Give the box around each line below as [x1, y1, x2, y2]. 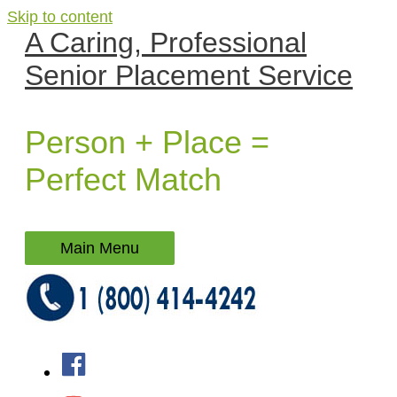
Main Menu [60, 237, 139, 257]
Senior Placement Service [25, 59, 353, 91]
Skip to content [7, 7, 113, 26]
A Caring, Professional [25, 27, 307, 58]
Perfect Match [25, 161, 222, 198]
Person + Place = [25, 124, 269, 161]
